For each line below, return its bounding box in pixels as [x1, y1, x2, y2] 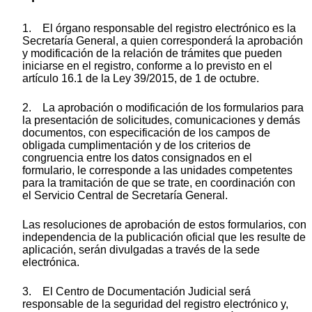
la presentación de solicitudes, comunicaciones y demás [22, 114, 300, 126]
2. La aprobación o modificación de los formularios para [22, 101, 304, 114]
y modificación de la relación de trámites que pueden [22, 47, 282, 59]
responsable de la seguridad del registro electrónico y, [22, 297, 288, 310]
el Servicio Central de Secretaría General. [22, 189, 228, 201]
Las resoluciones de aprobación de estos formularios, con [22, 218, 306, 231]
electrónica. [22, 256, 79, 268]
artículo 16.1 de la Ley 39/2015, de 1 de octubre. [22, 72, 259, 84]
